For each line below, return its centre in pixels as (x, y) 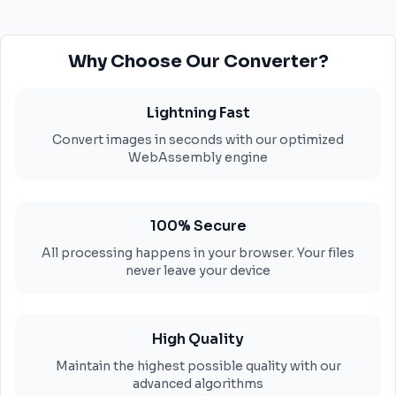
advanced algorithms (198, 384)
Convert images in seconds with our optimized (198, 140)
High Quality (198, 339)
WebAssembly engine (198, 157)
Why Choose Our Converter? (198, 61)
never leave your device (198, 270)
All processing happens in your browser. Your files (198, 253)
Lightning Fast (198, 113)
